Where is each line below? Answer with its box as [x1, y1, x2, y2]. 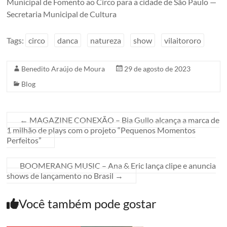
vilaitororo [164, 35, 202, 45]
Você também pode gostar [19, 196, 157, 211]
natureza [90, 35, 122, 45]
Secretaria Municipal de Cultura [7, 9, 117, 19]
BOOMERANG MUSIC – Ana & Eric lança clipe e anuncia [20, 160, 216, 170]
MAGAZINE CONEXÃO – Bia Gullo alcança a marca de [28, 115, 220, 125]
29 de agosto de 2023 [124, 64, 191, 73]
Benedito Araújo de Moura [21, 64, 105, 73]
